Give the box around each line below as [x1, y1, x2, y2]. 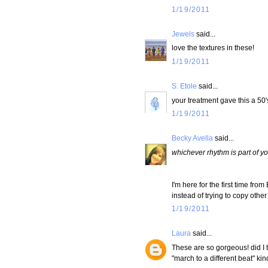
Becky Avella [172, 133, 213, 142]
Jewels [172, 29, 194, 38]
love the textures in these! [172, 44, 254, 52]
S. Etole [172, 81, 197, 90]
